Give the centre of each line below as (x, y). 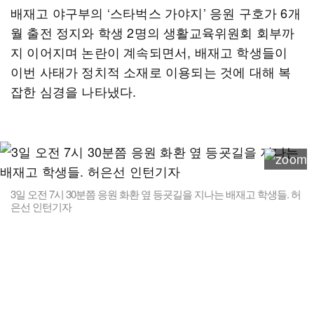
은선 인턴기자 (41, 206)
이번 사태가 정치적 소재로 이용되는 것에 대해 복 (151, 71)
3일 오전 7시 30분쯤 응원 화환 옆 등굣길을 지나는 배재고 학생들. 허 (156, 194)
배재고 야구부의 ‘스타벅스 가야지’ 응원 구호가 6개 (156, 13)
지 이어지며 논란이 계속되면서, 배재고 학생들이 (149, 52)
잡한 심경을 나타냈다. (74, 91)
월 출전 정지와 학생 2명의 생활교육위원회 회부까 (153, 32)
